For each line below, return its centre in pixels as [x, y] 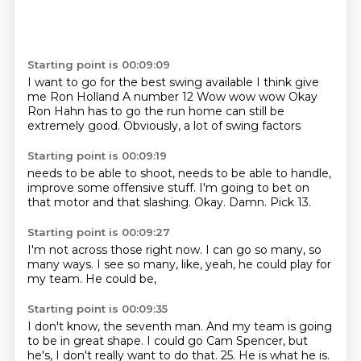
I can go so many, [257, 250]
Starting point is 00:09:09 [98, 64]
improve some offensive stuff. [113, 188]
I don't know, [65, 326]
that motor [60, 202]
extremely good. [75, 126]
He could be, [120, 279]
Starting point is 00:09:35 [97, 309]
